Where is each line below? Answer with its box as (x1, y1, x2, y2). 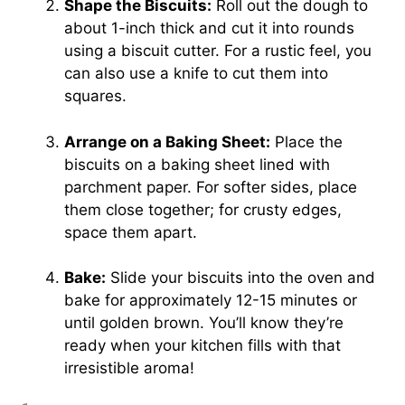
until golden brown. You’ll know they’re (64, 314, 344, 332)
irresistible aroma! (64, 359, 194, 377)
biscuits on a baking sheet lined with (64, 155, 330, 174)
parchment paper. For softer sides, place (64, 177, 357, 196)
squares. (64, 87, 127, 105)
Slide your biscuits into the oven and (106, 268, 375, 287)
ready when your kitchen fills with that (64, 336, 341, 354)
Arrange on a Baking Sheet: (64, 132, 270, 151)
